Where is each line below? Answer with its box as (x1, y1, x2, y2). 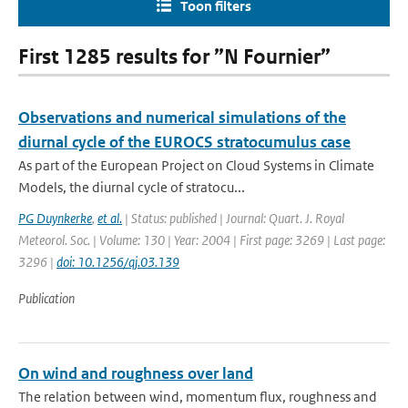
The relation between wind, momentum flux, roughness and (18, 388, 377, 405)
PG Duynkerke (18, 209, 92, 227)
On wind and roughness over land (18, 363, 253, 383)
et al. (97, 209, 122, 227)
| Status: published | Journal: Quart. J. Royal (122, 209, 344, 227)
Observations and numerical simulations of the (18, 107, 346, 127)
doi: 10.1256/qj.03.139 (56, 253, 179, 270)
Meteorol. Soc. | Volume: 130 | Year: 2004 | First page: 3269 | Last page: (18, 231, 385, 249)
